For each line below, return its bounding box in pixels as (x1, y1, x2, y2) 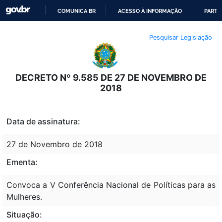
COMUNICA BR (57, 7, 96, 14)
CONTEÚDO (111, 59, 142, 66)
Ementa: (6, 157, 38, 167)
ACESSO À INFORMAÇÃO (118, 7, 182, 14)
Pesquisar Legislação (149, 33, 212, 41)
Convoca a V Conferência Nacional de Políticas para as (6, 179, 216, 190)
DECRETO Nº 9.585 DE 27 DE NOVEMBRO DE (15, 72, 207, 83)
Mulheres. (6, 191, 42, 202)
